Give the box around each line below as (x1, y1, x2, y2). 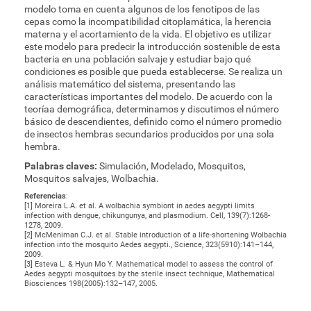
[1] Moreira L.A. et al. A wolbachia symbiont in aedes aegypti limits (24, 201, 255, 210)
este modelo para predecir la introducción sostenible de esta (24, 41, 280, 52)
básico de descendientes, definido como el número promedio (24, 116, 282, 127)
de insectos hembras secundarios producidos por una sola (24, 128, 274, 140)
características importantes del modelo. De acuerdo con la (24, 91, 273, 102)
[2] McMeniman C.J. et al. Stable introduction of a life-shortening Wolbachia (24, 230, 287, 239)
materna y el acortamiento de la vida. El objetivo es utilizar (24, 28, 271, 40)
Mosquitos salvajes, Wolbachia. (24, 173, 159, 184)
